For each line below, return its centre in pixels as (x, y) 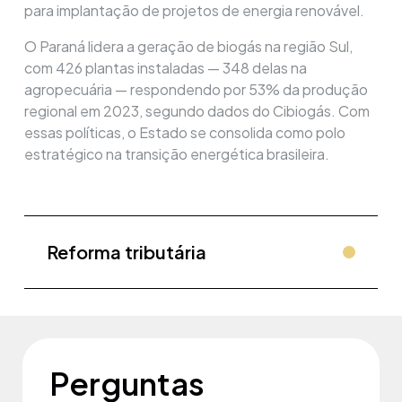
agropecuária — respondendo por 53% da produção (196, 90)
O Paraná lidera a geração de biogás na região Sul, (188, 47)
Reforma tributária (127, 252)
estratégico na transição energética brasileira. (177, 154)
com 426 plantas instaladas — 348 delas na (166, 68)
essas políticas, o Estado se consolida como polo (185, 133)
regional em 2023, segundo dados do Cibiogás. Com (197, 111)
